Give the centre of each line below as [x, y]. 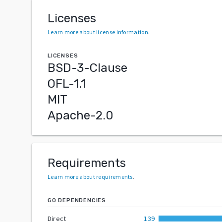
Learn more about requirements [90, 176]
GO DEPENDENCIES [77, 200]
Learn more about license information [98, 32]
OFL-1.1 [67, 83]
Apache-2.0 [81, 115]
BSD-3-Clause [87, 68]
